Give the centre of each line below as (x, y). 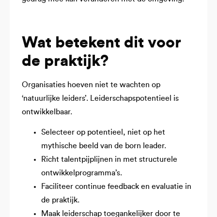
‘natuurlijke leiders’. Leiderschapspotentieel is (100, 98)
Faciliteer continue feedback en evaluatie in (116, 187)
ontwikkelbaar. (47, 112)
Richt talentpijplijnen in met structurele (109, 160)
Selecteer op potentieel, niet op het (103, 132)
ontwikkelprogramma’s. (82, 173)
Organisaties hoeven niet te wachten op (91, 85)
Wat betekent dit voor (101, 42)
